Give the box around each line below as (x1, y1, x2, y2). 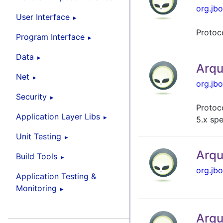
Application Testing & (16, 171, 96, 181)
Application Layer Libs (16, 111, 100, 121)
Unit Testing (16, 131, 61, 141)
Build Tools (16, 151, 57, 161)
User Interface (16, 11, 70, 22)
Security (16, 91, 47, 102)
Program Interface (16, 31, 85, 42)
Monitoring (16, 183, 57, 193)
